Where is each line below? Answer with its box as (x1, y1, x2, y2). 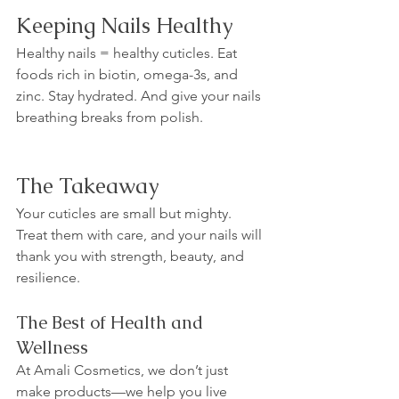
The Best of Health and (16, 310, 208, 334)
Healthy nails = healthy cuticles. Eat (16, 44, 240, 61)
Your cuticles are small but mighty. (16, 204, 235, 222)
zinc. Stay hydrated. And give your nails (16, 86, 265, 104)
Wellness (16, 335, 88, 359)
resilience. (16, 268, 80, 286)
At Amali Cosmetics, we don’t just (16, 361, 232, 379)
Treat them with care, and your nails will (16, 225, 265, 243)
